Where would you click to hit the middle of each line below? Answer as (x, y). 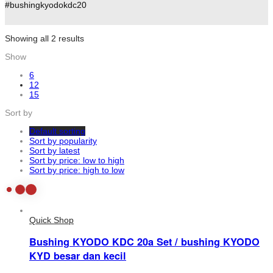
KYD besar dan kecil (78, 256)
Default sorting (57, 131)
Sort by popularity (63, 140)
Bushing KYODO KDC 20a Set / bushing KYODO (144, 242)
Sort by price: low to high (77, 160)
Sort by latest (55, 150)
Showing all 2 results (44, 38)
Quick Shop (51, 220)
